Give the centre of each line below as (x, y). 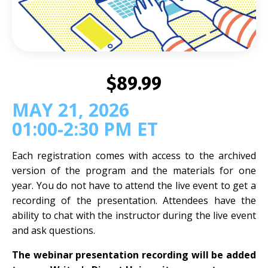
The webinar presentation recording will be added (134, 255)
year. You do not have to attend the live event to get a (134, 186)
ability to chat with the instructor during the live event (134, 216)
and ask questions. (54, 231)
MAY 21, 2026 (71, 110)
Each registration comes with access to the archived (134, 156)
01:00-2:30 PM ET (85, 129)
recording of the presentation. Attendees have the (134, 201)
